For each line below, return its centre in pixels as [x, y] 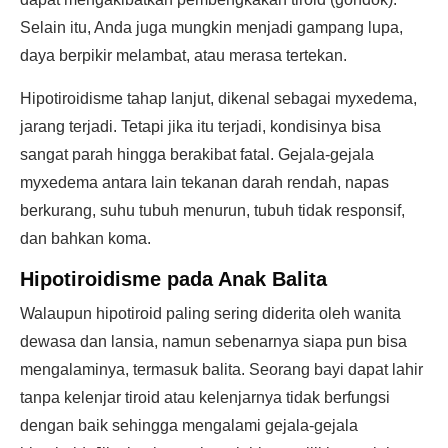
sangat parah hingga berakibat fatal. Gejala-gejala [197, 154]
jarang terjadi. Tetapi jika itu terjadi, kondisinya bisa [200, 126]
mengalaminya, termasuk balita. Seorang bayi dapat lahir [221, 369]
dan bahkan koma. [85, 238]
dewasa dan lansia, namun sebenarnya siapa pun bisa [213, 341]
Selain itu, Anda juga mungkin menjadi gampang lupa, [211, 27]
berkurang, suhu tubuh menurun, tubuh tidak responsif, [212, 210]
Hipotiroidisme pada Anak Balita [173, 279]
